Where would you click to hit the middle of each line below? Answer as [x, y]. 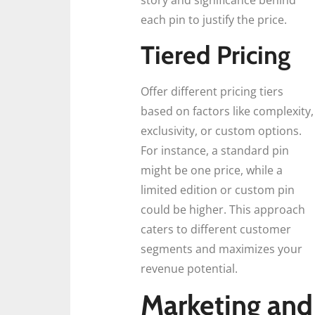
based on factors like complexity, [227, 111]
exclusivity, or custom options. [221, 130]
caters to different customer [216, 229]
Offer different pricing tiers [212, 91]
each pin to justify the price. [214, 20]
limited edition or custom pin [218, 189]
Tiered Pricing [216, 54]
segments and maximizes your [221, 249]
